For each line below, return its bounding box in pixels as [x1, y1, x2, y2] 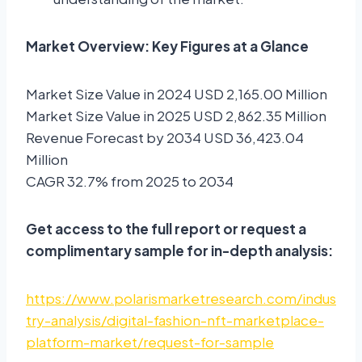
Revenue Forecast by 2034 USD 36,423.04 [26, 128, 304, 147]
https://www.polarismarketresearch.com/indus [26, 289, 336, 308]
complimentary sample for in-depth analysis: [26, 242, 333, 260]
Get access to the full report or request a [26, 220, 306, 238]
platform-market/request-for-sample [26, 333, 274, 351]
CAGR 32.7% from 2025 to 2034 [26, 172, 234, 191]
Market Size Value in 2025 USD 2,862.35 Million [26, 107, 326, 125]
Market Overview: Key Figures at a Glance [26, 37, 309, 56]
